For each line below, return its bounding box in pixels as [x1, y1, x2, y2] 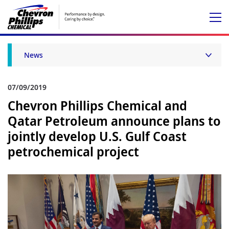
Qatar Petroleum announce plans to [8, 112, 221, 129]
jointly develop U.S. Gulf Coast [8, 127, 187, 145]
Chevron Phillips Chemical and [8, 97, 187, 114]
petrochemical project [8, 143, 139, 160]
